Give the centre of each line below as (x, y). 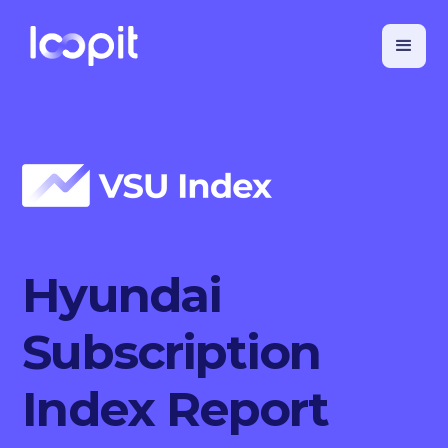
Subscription (171, 351)
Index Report (175, 408)
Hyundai (121, 294)
